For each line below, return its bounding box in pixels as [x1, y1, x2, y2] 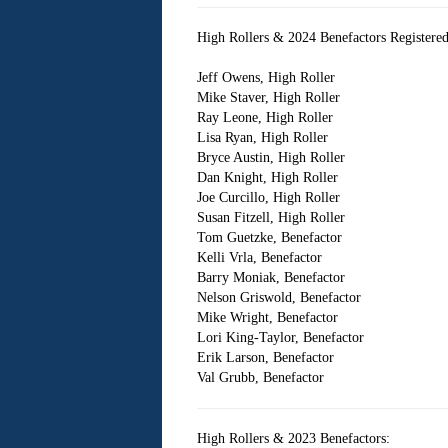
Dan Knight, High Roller [196, 170, 338, 185]
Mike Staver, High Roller [196, 90, 340, 105]
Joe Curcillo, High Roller [196, 190, 340, 205]
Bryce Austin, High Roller [196, 150, 345, 165]
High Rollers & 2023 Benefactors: [196, 431, 390, 446]
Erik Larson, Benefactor [196, 350, 334, 365]
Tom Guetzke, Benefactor [196, 230, 342, 245]
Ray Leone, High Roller [196, 110, 333, 125]
